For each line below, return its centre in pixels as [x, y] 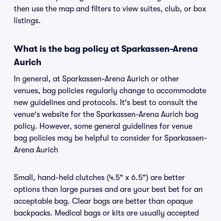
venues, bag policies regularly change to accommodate [110, 91]
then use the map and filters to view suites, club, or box [110, 9]
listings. [27, 21]
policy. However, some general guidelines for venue [103, 126]
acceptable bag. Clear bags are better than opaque [103, 201]
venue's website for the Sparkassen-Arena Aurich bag [106, 114]
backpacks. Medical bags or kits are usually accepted [106, 213]
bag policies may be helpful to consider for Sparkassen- [110, 138]
